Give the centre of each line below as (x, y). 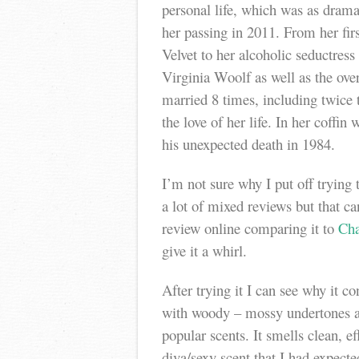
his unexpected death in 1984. (248, 143)
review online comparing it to (250, 228)
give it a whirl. (204, 250)
